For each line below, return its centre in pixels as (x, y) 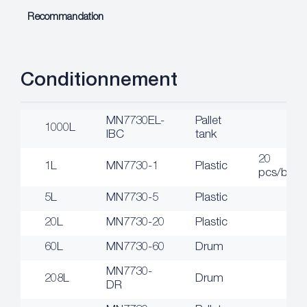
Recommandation (65, 17)
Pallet (208, 121)
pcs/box (279, 173)
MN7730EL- (135, 121)
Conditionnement (99, 81)
